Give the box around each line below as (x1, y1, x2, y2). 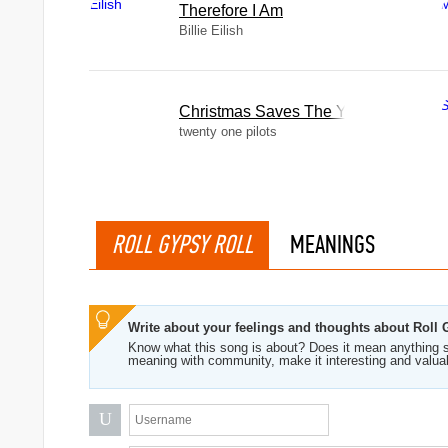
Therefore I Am (179, 2, 283, 19)
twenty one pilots (179, 124, 277, 139)
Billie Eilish (179, 23, 243, 38)
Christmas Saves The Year (179, 103, 369, 120)
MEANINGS (290, 229, 375, 260)
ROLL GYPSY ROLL (112, 229, 253, 260)
